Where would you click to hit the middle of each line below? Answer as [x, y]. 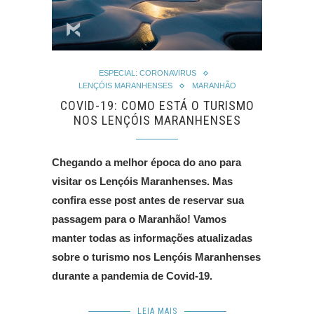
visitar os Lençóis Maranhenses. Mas [142, 182]
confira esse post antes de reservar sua [148, 200]
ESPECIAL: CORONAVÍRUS [147, 73]
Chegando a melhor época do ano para [146, 163]
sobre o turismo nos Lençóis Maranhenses [156, 257]
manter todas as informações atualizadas [152, 238]
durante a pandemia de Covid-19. [132, 276]
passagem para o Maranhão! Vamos [139, 219]
